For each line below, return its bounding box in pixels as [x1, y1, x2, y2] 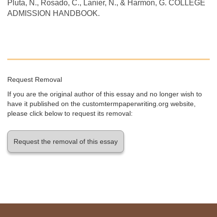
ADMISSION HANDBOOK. [7, 9, 100, 17]
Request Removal [7, 75, 62, 83]
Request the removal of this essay [14, 137, 118, 145]
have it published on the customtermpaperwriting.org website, [7, 99, 196, 108]
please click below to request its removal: [7, 109, 133, 117]
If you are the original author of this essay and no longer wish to [7, 90, 202, 98]
